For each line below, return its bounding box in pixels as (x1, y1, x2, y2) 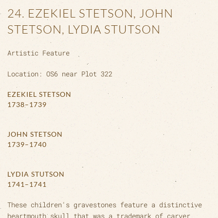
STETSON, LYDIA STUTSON (7, 21, 161, 36)
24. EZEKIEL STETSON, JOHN (7, 5, 173, 20)
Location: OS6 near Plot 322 (7, 69, 112, 78)
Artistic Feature (7, 48, 70, 57)
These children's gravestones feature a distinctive (7, 200, 202, 209)
